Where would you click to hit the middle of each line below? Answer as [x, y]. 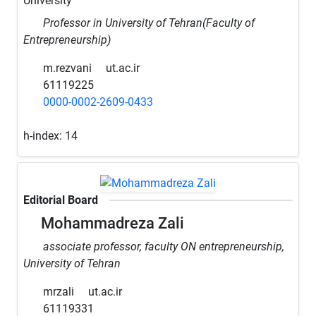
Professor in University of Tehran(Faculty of [149, 23]
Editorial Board [61, 200]
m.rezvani [66, 68]
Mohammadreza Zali [111, 223]
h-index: [44, 136]
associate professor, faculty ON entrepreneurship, [164, 246]
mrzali [57, 291]
